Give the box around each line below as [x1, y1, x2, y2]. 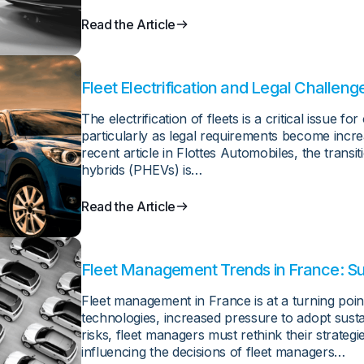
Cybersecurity [81, 279, 184, 299]
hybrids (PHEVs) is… [81, 161, 202, 178]
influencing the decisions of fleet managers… [81, 343, 345, 360]
